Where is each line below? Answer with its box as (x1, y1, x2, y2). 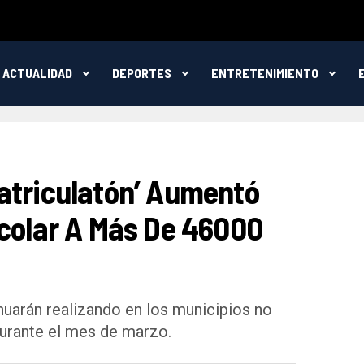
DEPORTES (111, 65, 171, 80)
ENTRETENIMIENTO (210, 65, 318, 80)
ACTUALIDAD (2, 65, 72, 80)
